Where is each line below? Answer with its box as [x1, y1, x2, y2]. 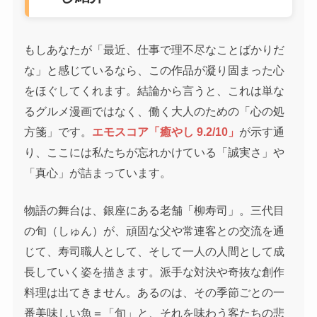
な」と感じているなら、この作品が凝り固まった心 [24, 64, 285, 77]
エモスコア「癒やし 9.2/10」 [92, 125, 240, 139]
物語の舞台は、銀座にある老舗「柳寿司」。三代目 [24, 204, 285, 217]
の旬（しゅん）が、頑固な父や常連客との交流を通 [24, 224, 285, 238]
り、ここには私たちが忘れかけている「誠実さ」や [24, 146, 285, 159]
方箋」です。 [24, 125, 93, 139]
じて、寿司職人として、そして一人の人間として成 [24, 245, 285, 258]
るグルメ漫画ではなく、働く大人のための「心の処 [24, 105, 285, 118]
